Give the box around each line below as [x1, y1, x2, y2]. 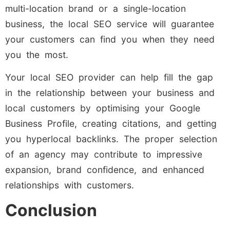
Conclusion [5, 200, 97, 220]
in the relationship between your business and [5, 87, 215, 99]
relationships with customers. [5, 180, 134, 191]
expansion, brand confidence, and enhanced [5, 164, 204, 176]
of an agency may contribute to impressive [5, 149, 202, 160]
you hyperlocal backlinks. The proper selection [5, 133, 217, 145]
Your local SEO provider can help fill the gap [5, 72, 213, 83]
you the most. [5, 49, 68, 60]
